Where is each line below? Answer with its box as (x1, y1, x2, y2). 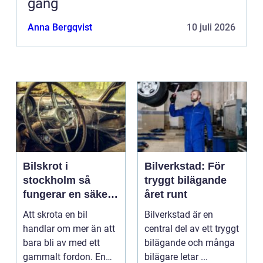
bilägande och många (144, 237, 235, 249)
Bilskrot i (23, 160, 68, 173)
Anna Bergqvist (28, 22, 92, 33)
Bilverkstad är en (144, 209, 213, 221)
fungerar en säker (23, 188, 112, 201)
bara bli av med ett (23, 237, 100, 249)
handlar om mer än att (23, 223, 115, 235)
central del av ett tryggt (144, 223, 239, 235)
